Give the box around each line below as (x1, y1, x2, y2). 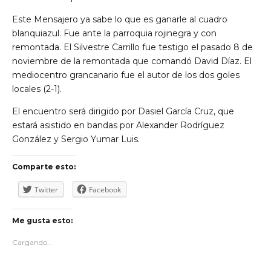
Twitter (34, 184, 58, 195)
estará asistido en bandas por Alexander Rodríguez (12, 120, 224, 131)
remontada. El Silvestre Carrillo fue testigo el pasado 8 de (12, 42, 253, 53)
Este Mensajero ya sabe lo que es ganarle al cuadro (12, 14, 227, 25)
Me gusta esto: (12, 216, 73, 226)
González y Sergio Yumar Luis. (12, 134, 140, 145)
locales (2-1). (12, 83, 62, 95)
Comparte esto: (12, 162, 76, 172)
